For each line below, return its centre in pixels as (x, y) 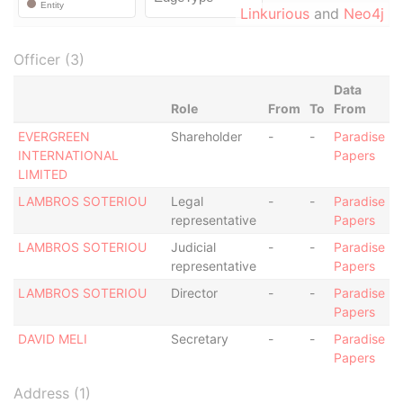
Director (194, 293)
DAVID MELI (52, 339)
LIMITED (42, 174)
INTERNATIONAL (68, 155)
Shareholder (206, 136)
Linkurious (275, 13)
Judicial (193, 247)
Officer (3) (49, 59)
